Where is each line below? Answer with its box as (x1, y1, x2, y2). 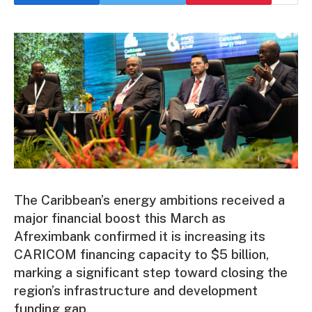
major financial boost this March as (14, 210, 226, 226)
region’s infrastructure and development (14, 283, 258, 299)
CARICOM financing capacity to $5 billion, (14, 247, 269, 263)
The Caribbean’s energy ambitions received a (14, 192, 285, 208)
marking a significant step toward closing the (14, 265, 288, 281)
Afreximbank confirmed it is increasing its (14, 228, 265, 244)
